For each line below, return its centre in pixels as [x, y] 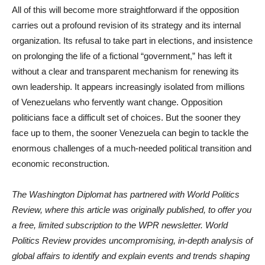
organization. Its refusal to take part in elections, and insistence [132, 41]
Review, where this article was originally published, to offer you [132, 210]
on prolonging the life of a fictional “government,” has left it [122, 56]
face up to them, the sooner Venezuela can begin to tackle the [130, 133]
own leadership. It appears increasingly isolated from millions [128, 87]
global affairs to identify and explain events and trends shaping [131, 256]
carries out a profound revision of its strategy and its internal [126, 25]
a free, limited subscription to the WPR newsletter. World [120, 225]
